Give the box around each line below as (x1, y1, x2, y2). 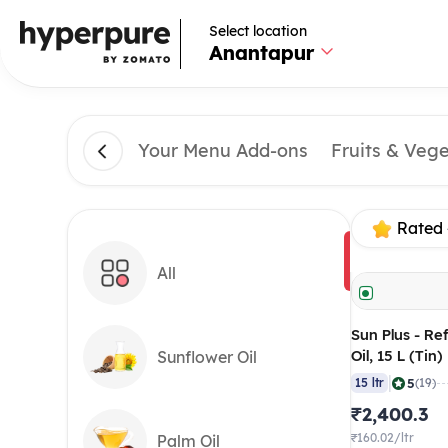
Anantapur (208, 39, 315, 66)
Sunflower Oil (157, 346, 258, 368)
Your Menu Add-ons (138, 139, 309, 163)
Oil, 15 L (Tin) (351, 346, 444, 366)
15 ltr (355, 375, 385, 391)
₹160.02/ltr (351, 430, 415, 446)
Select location (208, 21, 307, 40)
